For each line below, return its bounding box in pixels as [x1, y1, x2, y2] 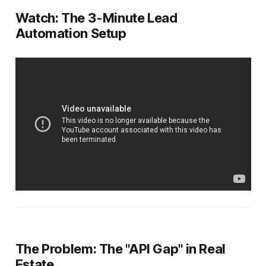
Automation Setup [15, 26, 126, 42]
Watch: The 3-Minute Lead [15, 10, 178, 26]
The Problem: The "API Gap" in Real [15, 241, 226, 257]
